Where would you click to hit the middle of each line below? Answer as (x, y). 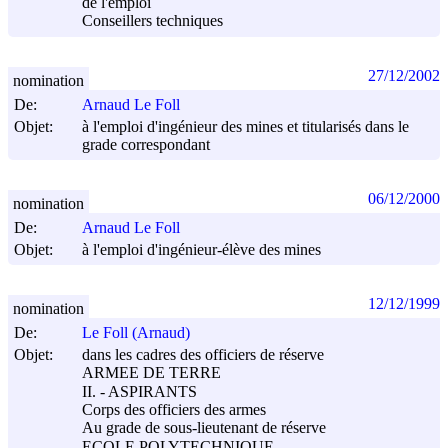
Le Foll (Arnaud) (136, 333)
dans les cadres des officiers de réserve (203, 355)
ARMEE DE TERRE (151, 373)
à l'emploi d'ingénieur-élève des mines (201, 250)
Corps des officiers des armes (174, 410)
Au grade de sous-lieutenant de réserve (204, 428)
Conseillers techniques (152, 21)
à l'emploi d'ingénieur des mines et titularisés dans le (245, 126)
